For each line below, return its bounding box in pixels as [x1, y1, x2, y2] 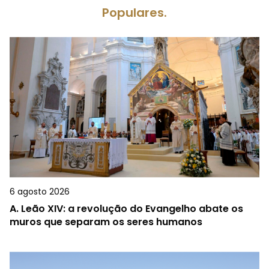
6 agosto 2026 [10, 186, 70, 198]
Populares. [102, 4, 167, 22]
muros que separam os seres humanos [10, 215, 202, 229]
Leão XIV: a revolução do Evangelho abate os [21, 202, 243, 216]
